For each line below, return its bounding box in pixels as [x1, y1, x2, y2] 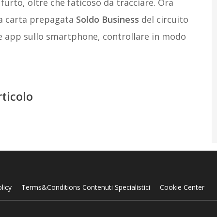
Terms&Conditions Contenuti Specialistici [21, 183, 150, 192]
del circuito [139, 14, 188, 25]
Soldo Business [76, 14, 139, 25]
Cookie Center [159, 183, 204, 192]
